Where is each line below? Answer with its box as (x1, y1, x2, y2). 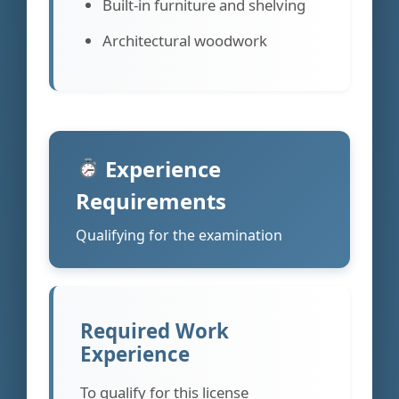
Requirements (76, 185, 226, 216)
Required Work (80, 316, 229, 345)
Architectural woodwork (102, 29, 267, 51)
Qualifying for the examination (76, 224, 282, 245)
